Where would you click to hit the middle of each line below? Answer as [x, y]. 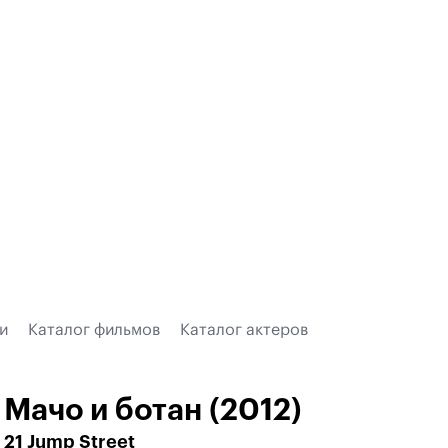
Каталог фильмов [94, 330]
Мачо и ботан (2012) [153, 410]
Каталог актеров [244, 330]
